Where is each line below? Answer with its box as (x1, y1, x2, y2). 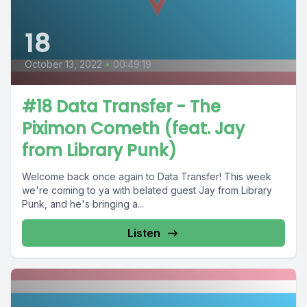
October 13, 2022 (25, 58, 102, 71)
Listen (127, 226, 160, 241)
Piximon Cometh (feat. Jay (22, 117, 245, 140)
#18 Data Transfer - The (22, 95, 221, 119)
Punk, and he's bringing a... (22, 198, 144, 210)
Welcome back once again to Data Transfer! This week (22, 171, 271, 183)
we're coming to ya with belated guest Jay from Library (22, 184, 272, 197)
